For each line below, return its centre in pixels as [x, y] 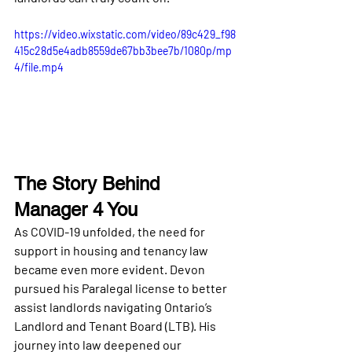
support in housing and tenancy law [112, 250]
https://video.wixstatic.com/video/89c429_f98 [125, 34]
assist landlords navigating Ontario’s [114, 306]
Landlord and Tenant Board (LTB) [104, 325]
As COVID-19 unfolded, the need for [111, 231]
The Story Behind [90, 183]
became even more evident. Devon [111, 269]
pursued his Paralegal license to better [122, 288]
